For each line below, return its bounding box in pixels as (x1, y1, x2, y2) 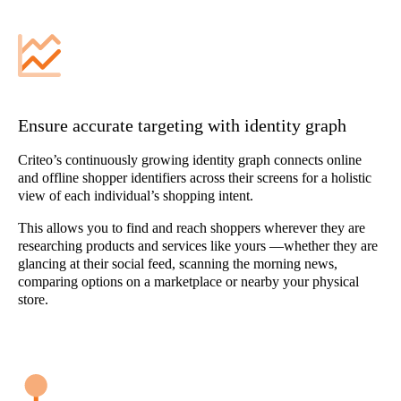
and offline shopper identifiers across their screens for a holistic (18, 170, 371, 185)
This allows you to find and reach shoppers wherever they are (18, 220, 365, 235)
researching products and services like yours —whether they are (18, 238, 378, 253)
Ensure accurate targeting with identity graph (18, 115, 346, 135)
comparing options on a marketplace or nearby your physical (18, 274, 359, 289)
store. (18, 292, 48, 307)
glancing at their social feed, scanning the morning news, (18, 256, 337, 271)
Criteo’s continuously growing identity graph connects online (18, 152, 362, 167)
